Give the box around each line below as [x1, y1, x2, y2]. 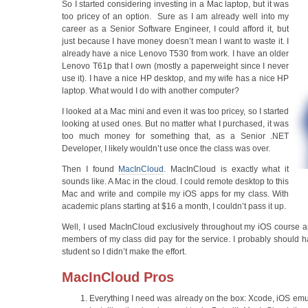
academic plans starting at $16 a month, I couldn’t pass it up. [62, 201, 286, 211]
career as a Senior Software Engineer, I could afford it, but [62, 24, 289, 34]
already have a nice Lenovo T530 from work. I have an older [62, 49, 289, 58]
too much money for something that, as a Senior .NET [62, 131, 289, 141]
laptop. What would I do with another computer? [62, 86, 239, 96]
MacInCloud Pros [62, 269, 174, 285]
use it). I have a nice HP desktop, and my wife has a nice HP [62, 74, 289, 83]
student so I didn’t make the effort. [62, 247, 186, 256]
